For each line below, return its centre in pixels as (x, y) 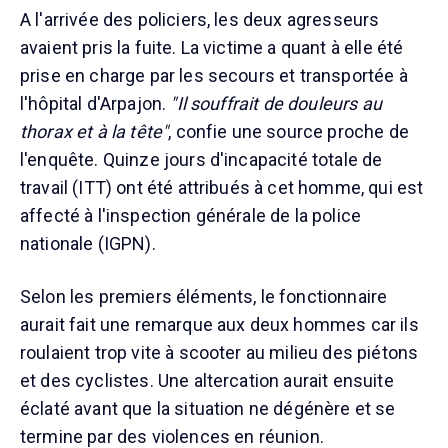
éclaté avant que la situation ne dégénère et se (208, 409)
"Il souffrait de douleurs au (276, 104)
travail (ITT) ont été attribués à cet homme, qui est (222, 188)
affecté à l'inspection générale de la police (191, 216)
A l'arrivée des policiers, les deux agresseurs (200, 20)
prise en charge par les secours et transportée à (214, 76)
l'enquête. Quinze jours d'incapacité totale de (201, 160)
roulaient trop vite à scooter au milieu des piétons (219, 353)
